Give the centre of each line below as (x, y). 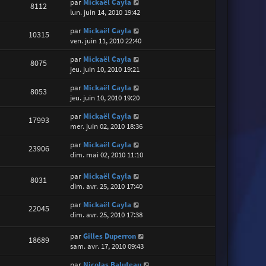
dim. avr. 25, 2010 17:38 (107, 214)
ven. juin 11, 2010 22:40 (106, 40)
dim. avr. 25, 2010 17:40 (107, 186)
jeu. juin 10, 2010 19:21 (105, 69)
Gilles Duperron (110, 236)
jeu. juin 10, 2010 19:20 (105, 97)
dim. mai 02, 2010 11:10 (107, 154)
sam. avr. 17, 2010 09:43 (107, 246)
